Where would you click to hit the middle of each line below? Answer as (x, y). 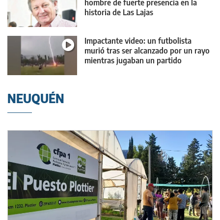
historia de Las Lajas (119, 13)
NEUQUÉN (36, 98)
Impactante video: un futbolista (138, 41)
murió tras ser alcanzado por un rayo (147, 50)
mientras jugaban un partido (133, 60)
